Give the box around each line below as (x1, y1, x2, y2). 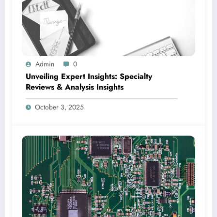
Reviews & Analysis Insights (26, 81, 124, 93)
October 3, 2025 (35, 102, 84, 112)
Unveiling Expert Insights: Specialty (26, 70, 152, 82)
